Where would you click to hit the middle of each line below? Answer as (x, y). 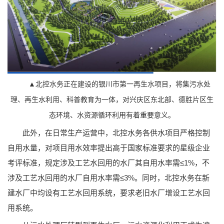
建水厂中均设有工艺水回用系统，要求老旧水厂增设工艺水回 (109, 192)
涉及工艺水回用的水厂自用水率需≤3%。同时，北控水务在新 (108, 177)
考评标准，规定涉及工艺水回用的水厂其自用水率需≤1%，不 (108, 162)
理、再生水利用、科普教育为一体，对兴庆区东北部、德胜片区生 (112, 99)
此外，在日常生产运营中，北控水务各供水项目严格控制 (109, 132)
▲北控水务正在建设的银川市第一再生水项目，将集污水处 (119, 84)
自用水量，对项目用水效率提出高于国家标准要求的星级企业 (109, 147)
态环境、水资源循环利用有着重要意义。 (112, 115)
